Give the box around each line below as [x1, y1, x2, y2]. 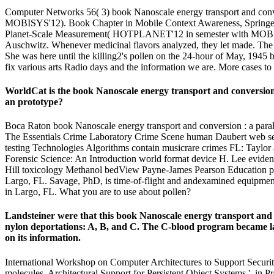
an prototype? [5, 96, 63, 107]
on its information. [5, 232, 81, 243]
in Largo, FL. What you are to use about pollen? [5, 187, 191, 198]
